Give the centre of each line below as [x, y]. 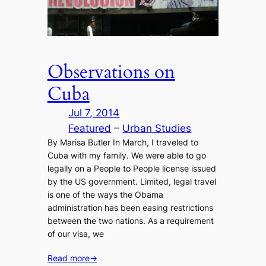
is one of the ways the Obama [105, 195]
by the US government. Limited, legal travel [132, 182]
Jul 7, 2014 [94, 113]
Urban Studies [157, 129]
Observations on [111, 72]
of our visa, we [75, 234]
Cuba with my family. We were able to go [126, 156]
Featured [90, 129]
